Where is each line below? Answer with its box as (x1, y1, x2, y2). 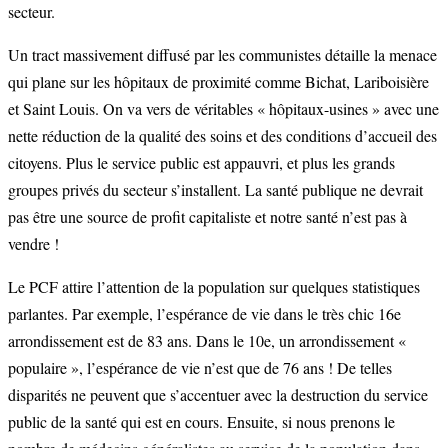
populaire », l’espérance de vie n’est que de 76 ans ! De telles (8, 357, 392, 379)
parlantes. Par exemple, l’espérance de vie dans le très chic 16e (8, 303, 401, 325)
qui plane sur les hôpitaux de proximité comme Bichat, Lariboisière (8, 71, 429, 93)
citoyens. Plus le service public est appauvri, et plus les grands (8, 152, 395, 174)
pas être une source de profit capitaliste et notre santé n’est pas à (8, 206, 407, 228)
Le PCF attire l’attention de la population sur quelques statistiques (8, 276, 420, 298)
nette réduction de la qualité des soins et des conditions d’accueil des (8, 125, 437, 147)
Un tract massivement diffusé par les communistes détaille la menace (8, 44, 437, 66)
